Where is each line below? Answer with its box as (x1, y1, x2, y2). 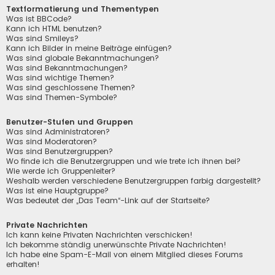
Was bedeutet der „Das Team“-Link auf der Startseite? (6, 195, 210, 206)
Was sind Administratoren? (6, 126, 110, 137)
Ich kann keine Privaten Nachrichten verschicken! (6, 230, 193, 241)
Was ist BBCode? (6, 14, 72, 25)
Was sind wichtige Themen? (6, 72, 114, 83)
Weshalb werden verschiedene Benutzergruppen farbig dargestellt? (6, 176, 261, 187)
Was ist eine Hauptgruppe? (6, 185, 109, 196)
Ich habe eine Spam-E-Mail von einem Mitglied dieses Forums (6, 249, 243, 260)
